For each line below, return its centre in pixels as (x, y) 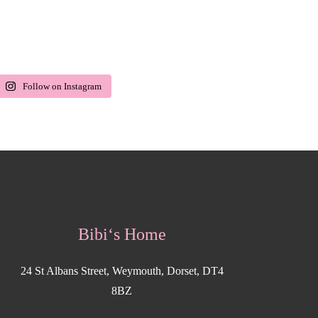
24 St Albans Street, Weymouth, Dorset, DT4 (122, 271)
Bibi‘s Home (122, 234)
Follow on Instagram (62, 86)
